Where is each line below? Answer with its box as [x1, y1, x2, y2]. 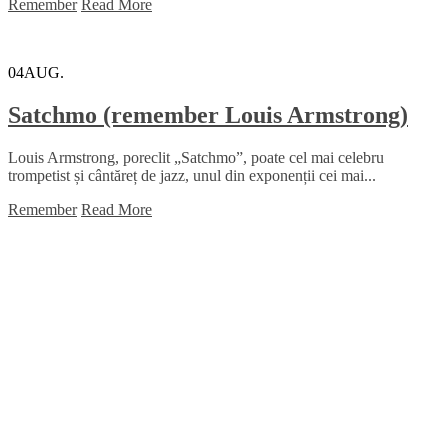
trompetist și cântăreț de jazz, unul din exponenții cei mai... [8, 166, 376, 184]
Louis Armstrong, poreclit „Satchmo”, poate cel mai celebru [8, 148, 384, 166]
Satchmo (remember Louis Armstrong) [8, 101, 408, 128]
